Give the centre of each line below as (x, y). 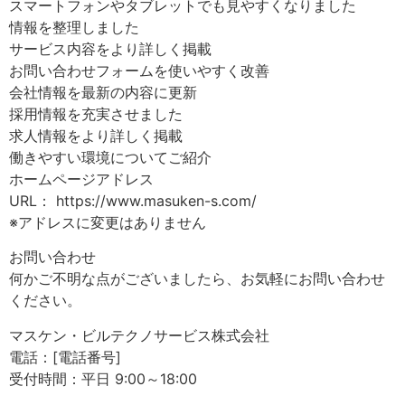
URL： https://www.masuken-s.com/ (133, 200)
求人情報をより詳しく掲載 (96, 135)
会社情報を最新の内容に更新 (103, 92)
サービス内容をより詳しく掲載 (110, 48)
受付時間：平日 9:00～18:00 (103, 378)
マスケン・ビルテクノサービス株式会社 (139, 335)
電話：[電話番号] (65, 357)
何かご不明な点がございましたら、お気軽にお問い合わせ (197, 279)
